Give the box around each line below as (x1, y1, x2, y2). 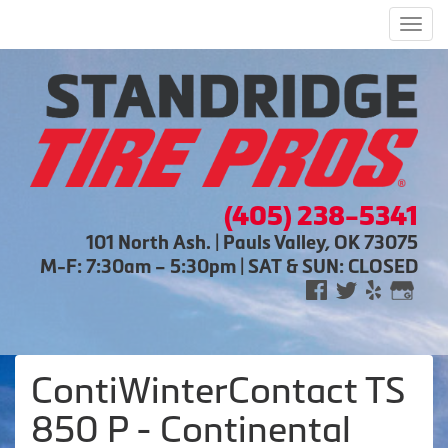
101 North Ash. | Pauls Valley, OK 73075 (86, 231, 418, 253)
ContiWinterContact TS (31, 369, 405, 411)
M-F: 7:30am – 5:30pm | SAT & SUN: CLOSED (40, 255, 418, 277)
